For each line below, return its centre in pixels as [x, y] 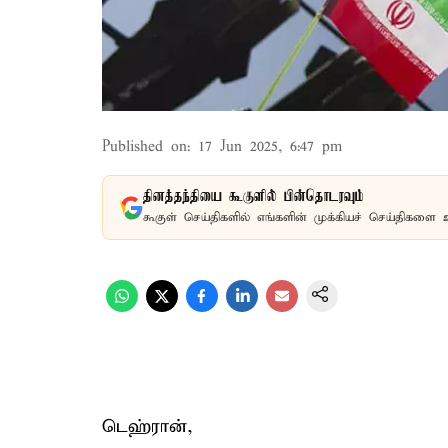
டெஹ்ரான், [147, 426]
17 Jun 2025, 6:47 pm [270, 147]
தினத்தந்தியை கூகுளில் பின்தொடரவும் [253, 197]
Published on [144, 147]
